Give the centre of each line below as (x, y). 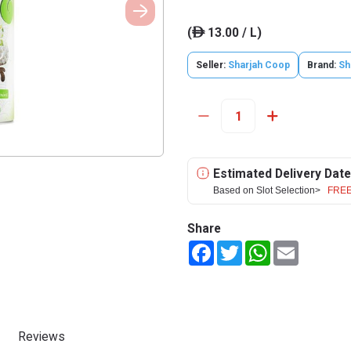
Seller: (212, 65)
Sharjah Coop (259, 65)
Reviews (42, 337)
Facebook (238, 247)
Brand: (322, 65)
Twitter (260, 247)
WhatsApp (296, 247)
